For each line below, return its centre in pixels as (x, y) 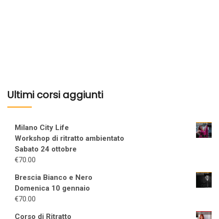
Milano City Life (42, 128)
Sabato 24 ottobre (46, 149)
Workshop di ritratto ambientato (69, 139)
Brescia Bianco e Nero (54, 178)
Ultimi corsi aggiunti (55, 95)
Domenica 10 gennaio (52, 188)
